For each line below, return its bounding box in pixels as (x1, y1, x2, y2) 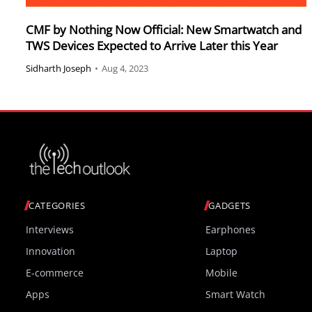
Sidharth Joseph (26, 62, 91, 75)
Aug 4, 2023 (102, 62, 148, 75)
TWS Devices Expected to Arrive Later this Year (26, 37, 278, 54)
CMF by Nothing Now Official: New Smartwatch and (26, 21, 302, 38)
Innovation (26, 244, 75, 258)
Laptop (205, 244, 238, 258)
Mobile (205, 266, 238, 280)
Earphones (205, 223, 256, 237)
